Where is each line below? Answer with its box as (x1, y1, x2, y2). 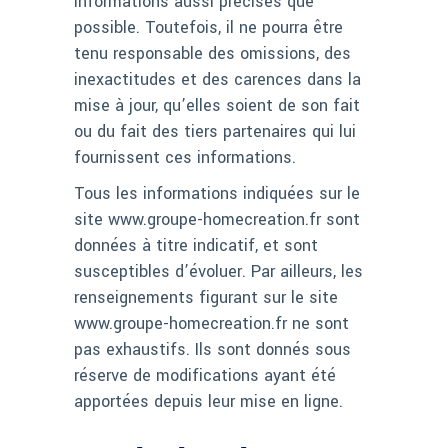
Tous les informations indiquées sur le (74, 182, 360, 206)
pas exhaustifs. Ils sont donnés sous (74, 338, 351, 362)
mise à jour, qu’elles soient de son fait (74, 94, 360, 118)
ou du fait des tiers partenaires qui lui (74, 120, 356, 144)
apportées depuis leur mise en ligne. (74, 390, 343, 414)
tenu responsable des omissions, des (74, 42, 351, 66)
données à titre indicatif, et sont (74, 234, 318, 258)
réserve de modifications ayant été (74, 364, 336, 388)
